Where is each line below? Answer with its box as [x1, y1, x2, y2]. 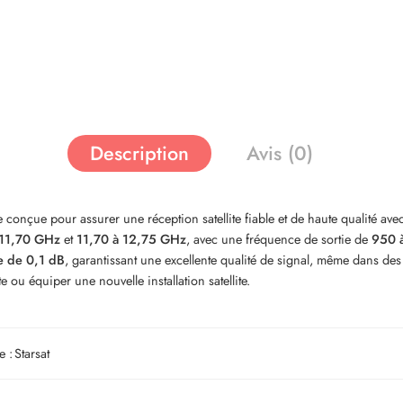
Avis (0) [246, 139, 313, 167]
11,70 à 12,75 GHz [76, 229, 186, 248]
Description [90, 139, 189, 167]
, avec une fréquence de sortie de [186, 229, 372, 248]
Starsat [14, 344, 49, 363]
